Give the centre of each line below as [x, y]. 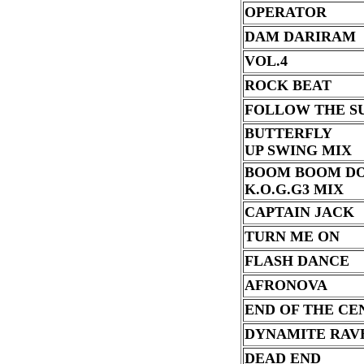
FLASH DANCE [297, 261]
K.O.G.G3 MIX [294, 189]
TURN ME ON [292, 236]
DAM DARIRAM [300, 37]
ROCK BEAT [288, 85]
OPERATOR [285, 12]
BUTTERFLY [288, 133]
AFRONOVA [286, 285]
